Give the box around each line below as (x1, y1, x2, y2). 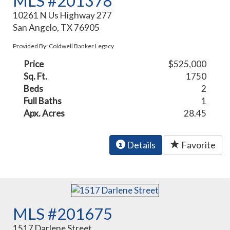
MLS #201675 (13, 204, 113, 224)
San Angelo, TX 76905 (13, 22, 100, 33)
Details (125, 139, 156, 151)
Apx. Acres (24, 108, 65, 119)
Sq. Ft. (24, 71, 48, 82)
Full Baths (24, 95, 62, 107)
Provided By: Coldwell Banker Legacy (13, 42, 114, 50)
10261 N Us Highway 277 (13, 10, 112, 21)
